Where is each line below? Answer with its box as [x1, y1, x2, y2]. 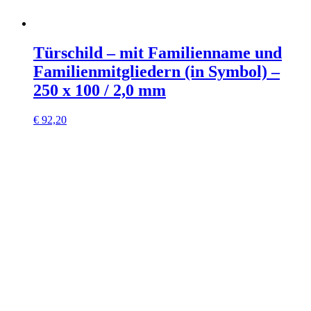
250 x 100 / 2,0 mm [33, 81, 166, 99]
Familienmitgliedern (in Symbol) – [33, 62, 280, 81]
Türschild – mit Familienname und [33, 43, 282, 62]
